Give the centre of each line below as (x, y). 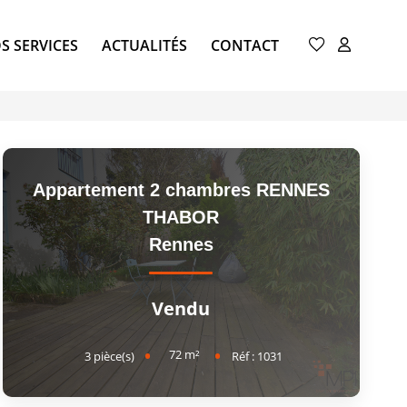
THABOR (181, 218)
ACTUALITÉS (144, 45)
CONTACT (245, 45)
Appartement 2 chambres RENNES (181, 190)
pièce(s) (114, 356)
